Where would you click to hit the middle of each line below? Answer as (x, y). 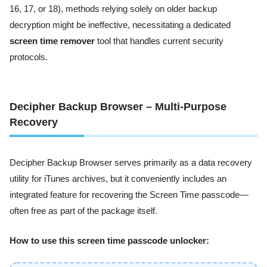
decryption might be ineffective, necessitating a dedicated (120, 25)
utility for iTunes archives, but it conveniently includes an (118, 179)
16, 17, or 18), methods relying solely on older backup (113, 9)
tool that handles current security (159, 41)
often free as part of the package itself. (83, 211)
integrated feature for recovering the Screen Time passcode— (129, 195)
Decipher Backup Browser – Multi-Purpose (118, 107)
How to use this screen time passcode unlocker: (109, 240)
